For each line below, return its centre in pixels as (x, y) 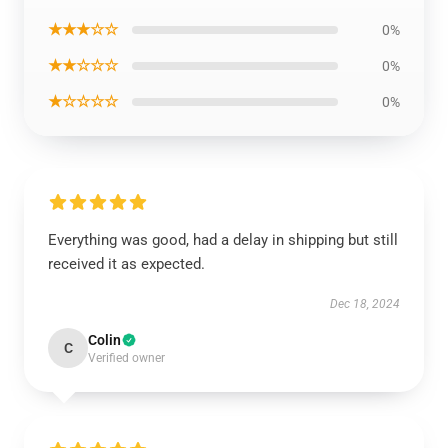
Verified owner (126, 358)
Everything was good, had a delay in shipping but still (223, 240)
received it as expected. (126, 264)
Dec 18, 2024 (365, 304)
